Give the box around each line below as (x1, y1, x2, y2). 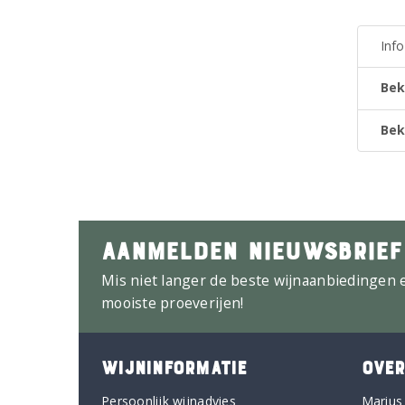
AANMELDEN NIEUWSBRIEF (101, 236, 402, 262)
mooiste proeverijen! (101, 292, 244, 313)
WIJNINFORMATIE (101, 356, 248, 376)
